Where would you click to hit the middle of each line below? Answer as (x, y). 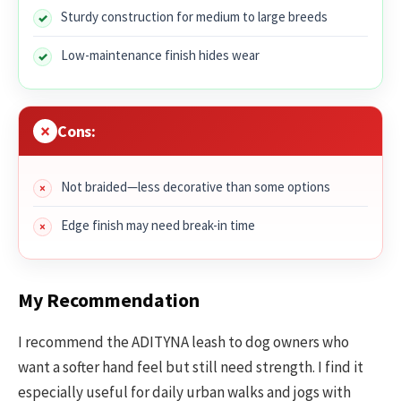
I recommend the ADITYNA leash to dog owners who (183, 342)
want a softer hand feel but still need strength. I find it (191, 367)
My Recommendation (109, 300)
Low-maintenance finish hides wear (160, 55)
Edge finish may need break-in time (158, 226)
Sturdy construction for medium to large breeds (194, 17)
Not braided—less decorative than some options (196, 187)
